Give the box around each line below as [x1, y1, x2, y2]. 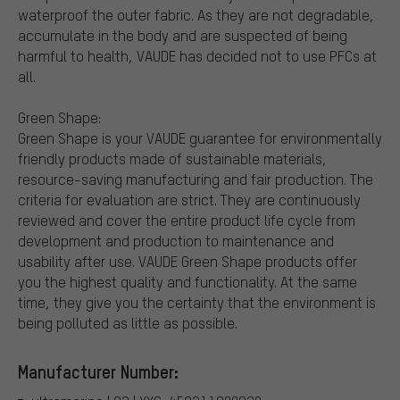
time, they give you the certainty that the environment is [18, 292, 376, 312]
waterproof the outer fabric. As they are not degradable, [18, 4, 374, 24]
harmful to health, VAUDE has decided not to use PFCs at [18, 46, 377, 65]
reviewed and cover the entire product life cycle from [18, 210, 355, 229]
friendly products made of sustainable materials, [18, 148, 327, 168]
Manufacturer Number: [18, 359, 179, 383]
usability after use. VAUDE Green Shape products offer [18, 251, 357, 271]
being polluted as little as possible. [18, 312, 237, 332]
